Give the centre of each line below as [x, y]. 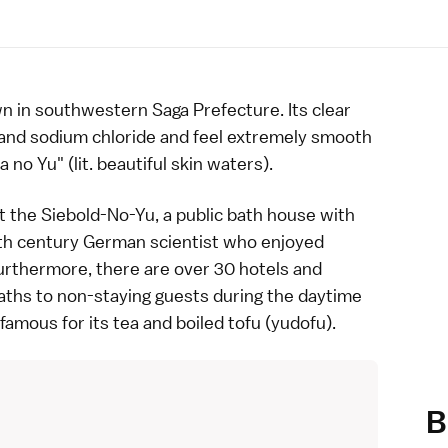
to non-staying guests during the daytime [197, 295]
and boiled [183, 322]
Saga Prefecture [216, 109]
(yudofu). [298, 322]
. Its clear [315, 109]
